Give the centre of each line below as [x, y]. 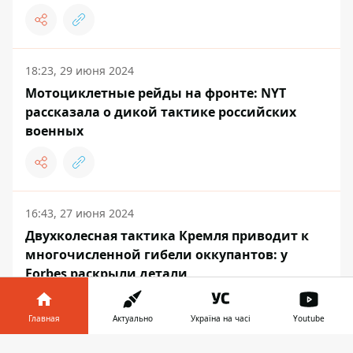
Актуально [132, 318]
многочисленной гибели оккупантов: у [156, 255]
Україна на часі [221, 318]
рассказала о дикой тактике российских [161, 112]
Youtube [309, 318]
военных [54, 131]
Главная [44, 318]
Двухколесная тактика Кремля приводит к [167, 236]
